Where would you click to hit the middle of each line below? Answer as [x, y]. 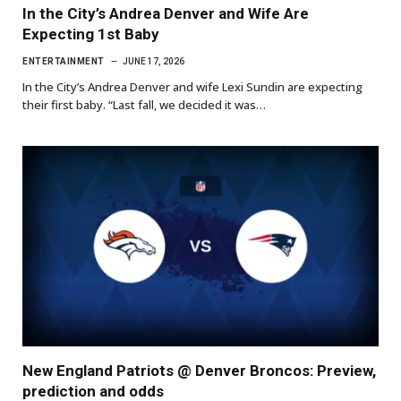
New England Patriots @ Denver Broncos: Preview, [199, 370]
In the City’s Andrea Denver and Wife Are [166, 13]
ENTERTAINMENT [64, 61]
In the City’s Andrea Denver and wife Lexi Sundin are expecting [192, 86]
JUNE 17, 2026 [153, 61]
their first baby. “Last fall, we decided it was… [144, 104]
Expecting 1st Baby [91, 34]
